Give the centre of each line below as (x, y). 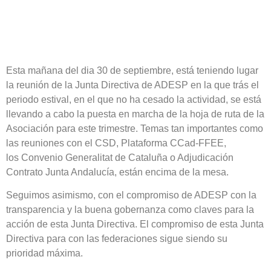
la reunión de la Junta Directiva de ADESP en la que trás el (132, 85)
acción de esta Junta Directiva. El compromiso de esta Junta (135, 224)
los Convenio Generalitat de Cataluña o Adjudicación (120, 157)
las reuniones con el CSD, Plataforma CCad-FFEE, (116, 143)
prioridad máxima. (44, 253)
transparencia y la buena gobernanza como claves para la (130, 210)
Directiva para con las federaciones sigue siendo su (117, 239)
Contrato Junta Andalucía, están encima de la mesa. (117, 172)
